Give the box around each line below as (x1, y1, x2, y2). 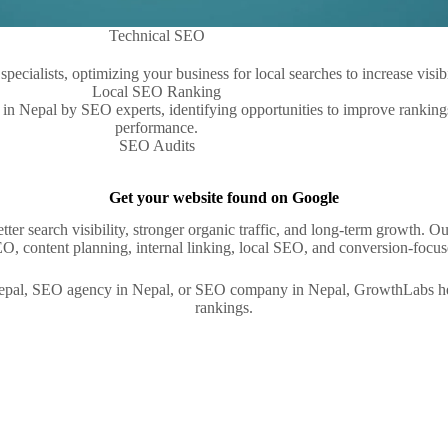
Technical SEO (108, 27, 205, 45)
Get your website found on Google (109, 188, 339, 206)
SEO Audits (118, 136, 195, 154)
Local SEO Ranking (92, 82, 222, 100)
